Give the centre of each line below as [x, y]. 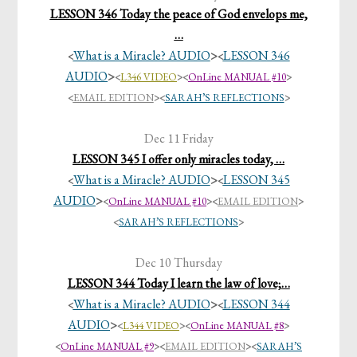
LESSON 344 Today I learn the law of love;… [178, 284]
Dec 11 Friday [178, 139]
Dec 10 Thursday [178, 263]
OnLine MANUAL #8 [237, 326]
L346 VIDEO [149, 77]
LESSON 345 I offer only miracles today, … [178, 159]
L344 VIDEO [151, 326]
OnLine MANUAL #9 [107, 347]
